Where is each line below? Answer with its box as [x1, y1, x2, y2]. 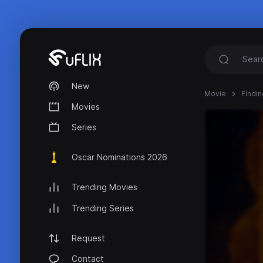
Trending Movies [72, 182, 137, 193]
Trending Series [72, 203, 134, 213]
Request [72, 232, 105, 243]
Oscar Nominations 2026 [72, 152, 167, 163]
